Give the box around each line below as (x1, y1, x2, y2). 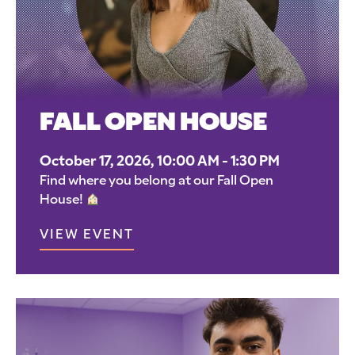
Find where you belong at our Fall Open (40, 175, 273, 189)
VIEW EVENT (40, 229, 134, 242)
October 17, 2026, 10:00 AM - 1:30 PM (40, 155, 280, 170)
